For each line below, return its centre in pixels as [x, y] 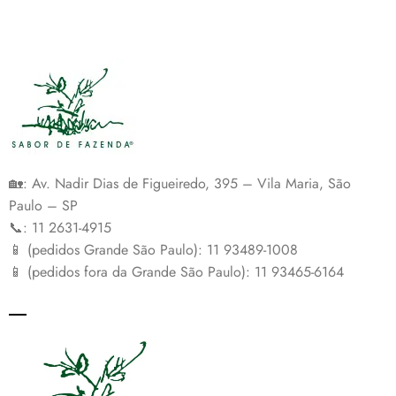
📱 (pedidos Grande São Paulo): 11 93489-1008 [153, 250]
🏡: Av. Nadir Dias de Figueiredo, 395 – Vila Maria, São [180, 184]
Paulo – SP [43, 206]
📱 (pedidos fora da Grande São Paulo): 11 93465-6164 [176, 272]
